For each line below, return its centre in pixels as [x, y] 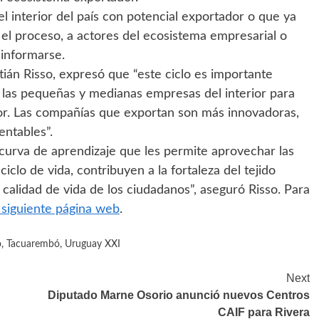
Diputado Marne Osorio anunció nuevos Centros [179, 296]
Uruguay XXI [93, 245]
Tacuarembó [33, 245]
